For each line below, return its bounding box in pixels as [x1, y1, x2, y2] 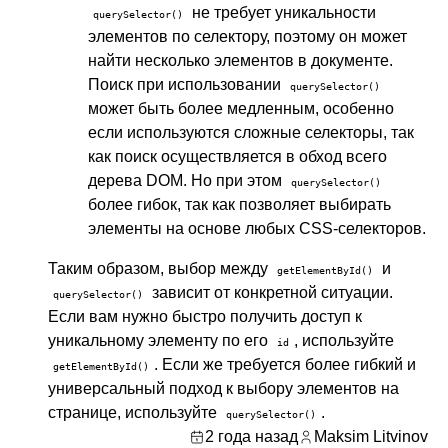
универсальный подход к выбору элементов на [48, 380, 399, 397]
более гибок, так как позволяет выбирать [88, 196, 391, 213]
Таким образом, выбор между [48, 260, 272, 277]
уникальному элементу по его [48, 332, 272, 349]
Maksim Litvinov [314, 428, 428, 445]
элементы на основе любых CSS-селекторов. [88, 220, 426, 237]
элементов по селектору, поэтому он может [88, 28, 407, 45]
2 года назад [205, 428, 298, 445]
